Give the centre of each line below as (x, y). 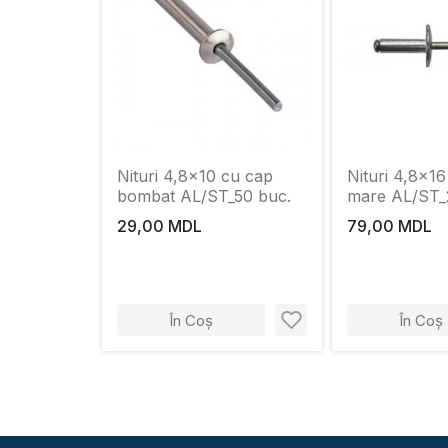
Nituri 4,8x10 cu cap (195, 176)
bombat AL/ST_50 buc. (204, 196)
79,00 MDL (389, 226)
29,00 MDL (159, 226)
